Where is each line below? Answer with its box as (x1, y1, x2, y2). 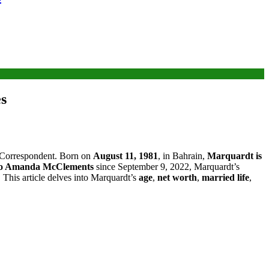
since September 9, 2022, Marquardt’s (94, 161, 240, 172)
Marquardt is (207, 150, 262, 161)
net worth (157, 172, 197, 183)
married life (202, 172, 249, 183)
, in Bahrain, (158, 150, 207, 161)
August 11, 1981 (93, 150, 158, 161)
